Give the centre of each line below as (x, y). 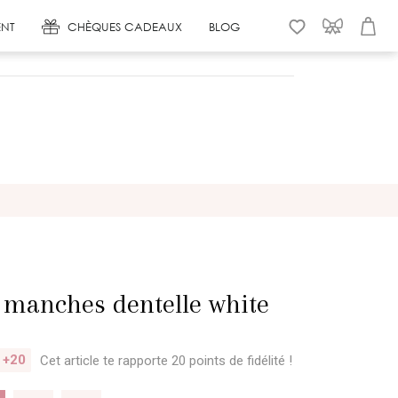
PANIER (276, 41)
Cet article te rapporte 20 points (134, 360)
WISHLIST (82, 41)
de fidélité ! (260, 360)
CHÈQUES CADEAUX (125, 26)
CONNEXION (181, 41)
